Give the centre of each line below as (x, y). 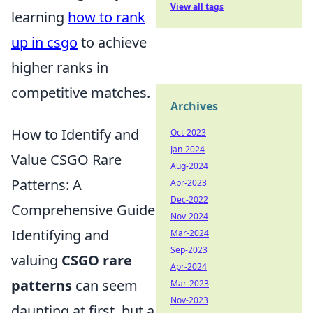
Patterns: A (46, 185)
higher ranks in (60, 68)
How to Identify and (75, 135)
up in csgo (44, 43)
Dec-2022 (189, 199)
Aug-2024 (189, 166)
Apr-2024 (189, 267)
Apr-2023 (189, 183)
